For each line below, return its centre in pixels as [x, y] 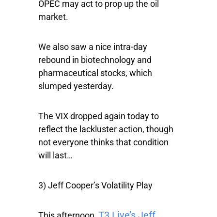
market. [53, 17]
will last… [55, 155]
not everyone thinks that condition [103, 142]
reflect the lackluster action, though [106, 129]
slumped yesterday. [76, 86]
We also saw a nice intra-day [93, 47]
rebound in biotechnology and [95, 60]
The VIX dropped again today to [99, 116]
